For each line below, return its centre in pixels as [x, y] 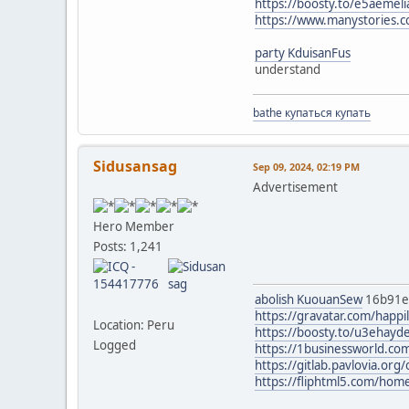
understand [288, 69]
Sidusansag [135, 166]
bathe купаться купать [312, 112]
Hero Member [134, 227]
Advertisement [295, 187]
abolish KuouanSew [309, 299]
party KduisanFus [303, 52]
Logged [115, 346]
